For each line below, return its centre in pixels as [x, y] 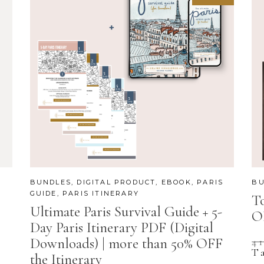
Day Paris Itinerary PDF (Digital [121, 228]
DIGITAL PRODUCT [116, 182]
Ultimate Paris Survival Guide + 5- [126, 212]
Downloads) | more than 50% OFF [126, 244]
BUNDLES [51, 182]
